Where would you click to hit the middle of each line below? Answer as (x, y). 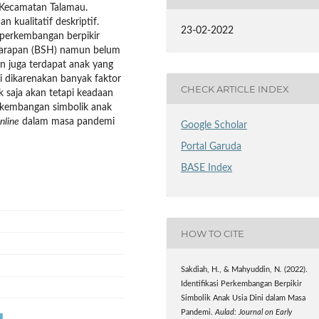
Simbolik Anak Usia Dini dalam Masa (244, 299)
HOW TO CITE (213, 233)
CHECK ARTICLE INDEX (235, 89)
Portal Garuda (211, 147)
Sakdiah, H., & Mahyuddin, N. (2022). (245, 270)
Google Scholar (214, 126)
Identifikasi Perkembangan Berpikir (242, 284)
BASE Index (207, 168)
